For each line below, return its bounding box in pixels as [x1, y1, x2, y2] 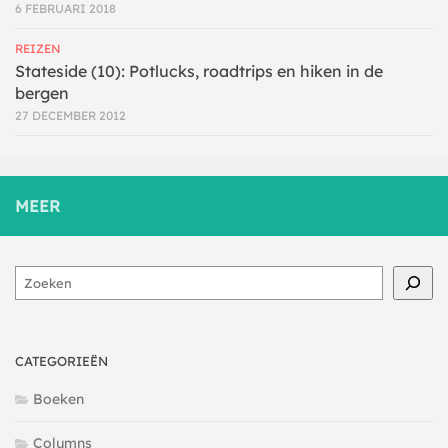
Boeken [33, 389, 84, 408]
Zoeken [14, 266, 64, 285]
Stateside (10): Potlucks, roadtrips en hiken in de [15, 60, 383, 81]
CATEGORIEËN [15, 352, 108, 369]
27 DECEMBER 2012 [15, 107, 126, 123]
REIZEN [15, 40, 61, 56]
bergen [15, 82, 69, 103]
